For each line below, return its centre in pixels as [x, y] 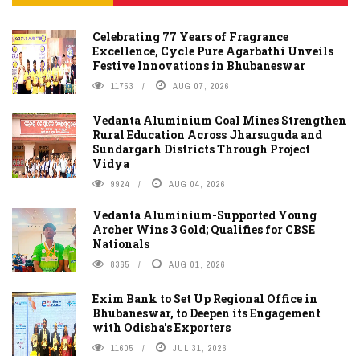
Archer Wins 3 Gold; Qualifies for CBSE [204, 229]
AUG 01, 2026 [197, 264]
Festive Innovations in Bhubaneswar [199, 65]
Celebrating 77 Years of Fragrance [190, 36]
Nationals [121, 243]
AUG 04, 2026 [197, 184]
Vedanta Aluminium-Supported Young [205, 215]
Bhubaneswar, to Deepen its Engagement [207, 313]
